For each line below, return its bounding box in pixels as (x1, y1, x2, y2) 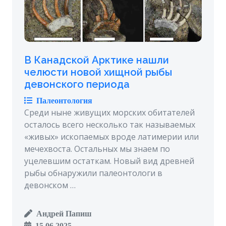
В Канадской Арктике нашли (24, 54, 169, 67)
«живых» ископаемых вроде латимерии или (24, 131, 199, 143)
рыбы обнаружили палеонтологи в (24, 167, 162, 179)
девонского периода (24, 78, 130, 91)
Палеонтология (32, 96, 92, 105)
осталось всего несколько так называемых (24, 119, 195, 131)
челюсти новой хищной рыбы (24, 66, 172, 79)
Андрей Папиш (32, 209, 92, 218)
